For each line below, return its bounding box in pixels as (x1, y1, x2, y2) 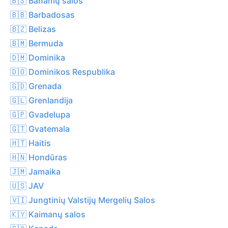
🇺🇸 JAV (10, 180, 44, 191)
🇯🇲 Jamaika (10, 166, 61, 177)
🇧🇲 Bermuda (10, 38, 63, 48)
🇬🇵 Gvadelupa (10, 109, 70, 120)
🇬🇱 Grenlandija (10, 95, 73, 105)
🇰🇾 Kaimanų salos (10, 209, 85, 219)
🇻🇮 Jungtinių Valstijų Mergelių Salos (10, 194, 155, 205)
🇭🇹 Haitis (10, 137, 51, 148)
